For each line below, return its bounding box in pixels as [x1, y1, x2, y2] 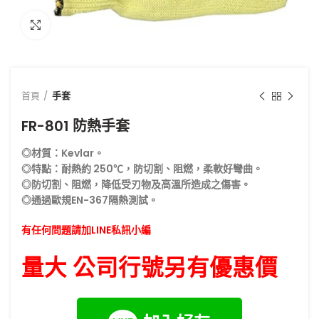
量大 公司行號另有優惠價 [21, 252, 278, 283]
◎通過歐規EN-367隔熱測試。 [21, 193, 158, 207]
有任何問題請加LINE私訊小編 [21, 223, 151, 237]
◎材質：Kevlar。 [21, 146, 104, 160]
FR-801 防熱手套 [21, 116, 130, 136]
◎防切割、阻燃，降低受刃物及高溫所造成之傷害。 [21, 177, 251, 192]
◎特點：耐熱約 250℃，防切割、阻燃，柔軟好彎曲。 [21, 162, 263, 176]
